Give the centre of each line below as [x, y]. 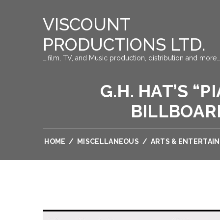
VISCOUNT [86, 24]
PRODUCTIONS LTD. [124, 44]
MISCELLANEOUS [108, 141]
